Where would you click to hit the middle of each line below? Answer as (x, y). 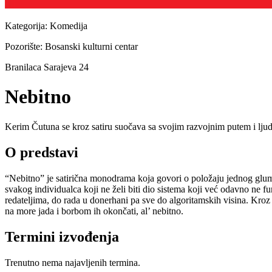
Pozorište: (25, 46)
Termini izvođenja (62, 236)
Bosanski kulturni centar (91, 46)
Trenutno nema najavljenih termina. (73, 262)
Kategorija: (27, 26)
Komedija (69, 26)
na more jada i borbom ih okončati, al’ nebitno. (94, 211)
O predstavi (42, 152)
